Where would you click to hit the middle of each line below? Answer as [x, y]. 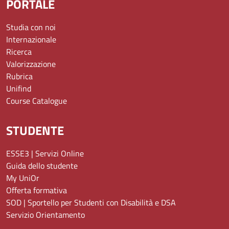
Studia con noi [31, 27]
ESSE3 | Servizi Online [45, 154]
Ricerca [19, 52]
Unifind [19, 89]
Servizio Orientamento [45, 215]
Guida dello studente [42, 166]
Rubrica [19, 76]
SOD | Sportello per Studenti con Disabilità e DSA [91, 203]
